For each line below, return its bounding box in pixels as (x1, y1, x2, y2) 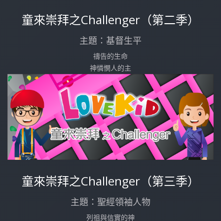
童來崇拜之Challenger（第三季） (22, 173, 199, 189)
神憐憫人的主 (90, 63, 131, 73)
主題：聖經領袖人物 (71, 196, 150, 208)
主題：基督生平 (79, 34, 142, 46)
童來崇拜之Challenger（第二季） (22, 11, 199, 28)
